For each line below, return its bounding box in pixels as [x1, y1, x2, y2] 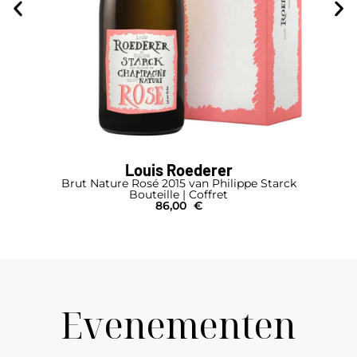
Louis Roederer [124, 159, 233, 179]
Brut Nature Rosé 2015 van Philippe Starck [61, 175, 296, 190]
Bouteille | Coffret [129, 186, 228, 202]
